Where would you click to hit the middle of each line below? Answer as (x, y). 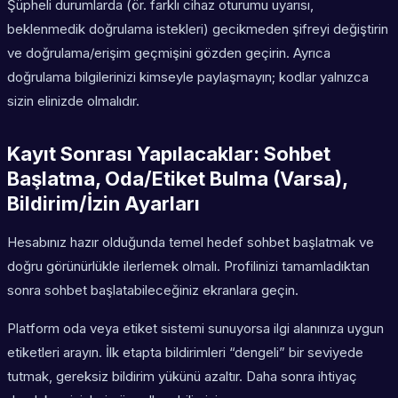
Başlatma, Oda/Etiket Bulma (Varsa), (177, 179)
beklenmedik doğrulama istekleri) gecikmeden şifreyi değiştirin (198, 29)
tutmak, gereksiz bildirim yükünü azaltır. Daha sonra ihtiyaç (182, 377)
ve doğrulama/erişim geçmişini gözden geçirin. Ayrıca (169, 53)
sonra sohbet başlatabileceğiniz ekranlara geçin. (153, 291)
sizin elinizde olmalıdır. (73, 101)
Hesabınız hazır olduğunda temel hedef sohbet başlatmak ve (191, 243)
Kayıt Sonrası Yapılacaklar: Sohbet (169, 154)
